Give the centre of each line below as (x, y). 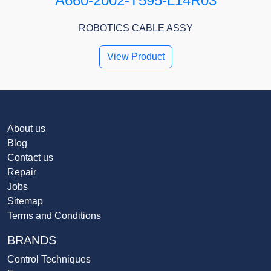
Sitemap (25, 201)
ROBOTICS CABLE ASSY (135, 28)
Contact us (30, 158)
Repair (22, 172)
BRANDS (32, 240)
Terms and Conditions (54, 216)
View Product (135, 57)
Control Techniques (49, 260)
